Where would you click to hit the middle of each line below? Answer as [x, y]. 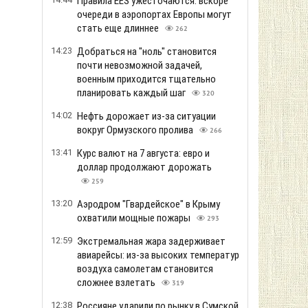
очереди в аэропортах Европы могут [154, 14]
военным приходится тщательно [146, 79]
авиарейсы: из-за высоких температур [158, 255]
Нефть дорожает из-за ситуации [146, 116]
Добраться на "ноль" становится [147, 52]
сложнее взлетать [117, 283]
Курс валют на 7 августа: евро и [143, 153]
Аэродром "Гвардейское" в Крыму [148, 204]
